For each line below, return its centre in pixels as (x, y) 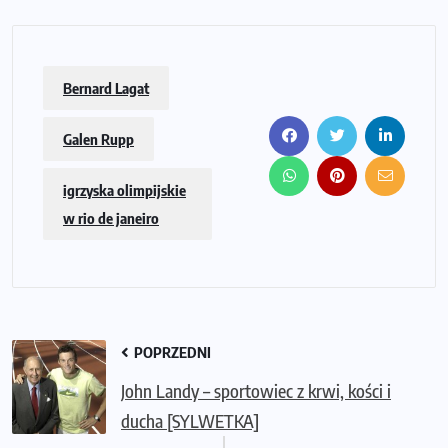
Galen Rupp (98, 138)
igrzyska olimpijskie (124, 189)
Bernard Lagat (106, 87)
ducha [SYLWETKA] (190, 420)
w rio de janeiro (111, 217)
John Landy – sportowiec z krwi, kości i (256, 390)
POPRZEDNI (171, 351)
